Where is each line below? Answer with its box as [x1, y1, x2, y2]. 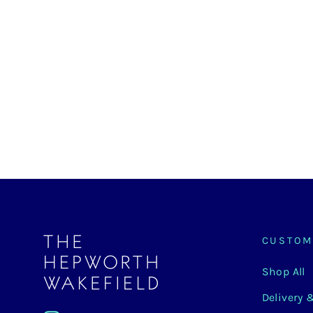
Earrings [43, 38, 99, 55]
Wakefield [43, 17, 109, 34]
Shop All [261, 265, 305, 279]
